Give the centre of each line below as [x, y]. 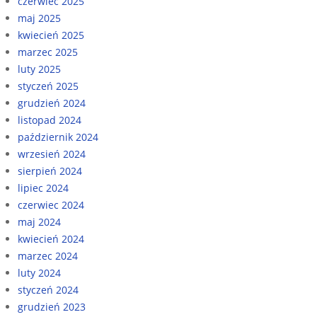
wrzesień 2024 [52, 154]
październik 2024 [58, 137]
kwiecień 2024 [51, 238]
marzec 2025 [48, 52]
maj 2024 [39, 221]
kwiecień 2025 [51, 35]
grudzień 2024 [52, 103]
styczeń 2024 [48, 289]
